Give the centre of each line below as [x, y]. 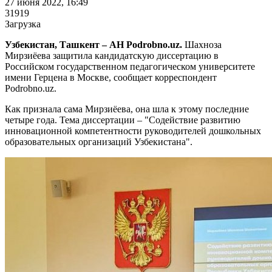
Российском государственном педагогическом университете [130, 66]
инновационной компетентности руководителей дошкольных [133, 131]
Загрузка [23, 24]
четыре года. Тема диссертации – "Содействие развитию [123, 120]
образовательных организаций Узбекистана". [99, 141]
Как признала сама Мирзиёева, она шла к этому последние [127, 109]
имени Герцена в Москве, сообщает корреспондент [111, 77]
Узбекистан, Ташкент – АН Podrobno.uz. [95, 44]
